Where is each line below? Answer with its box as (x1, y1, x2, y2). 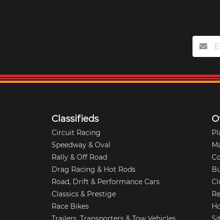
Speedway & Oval (52, 140, 111, 149)
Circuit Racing (52, 128, 101, 137)
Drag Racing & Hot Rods (52, 165, 136, 174)
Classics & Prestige (52, 189, 116, 198)
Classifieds (52, 113, 99, 124)
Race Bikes (52, 201, 89, 211)
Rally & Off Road (52, 152, 108, 162)
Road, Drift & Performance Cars (52, 177, 160, 186)
